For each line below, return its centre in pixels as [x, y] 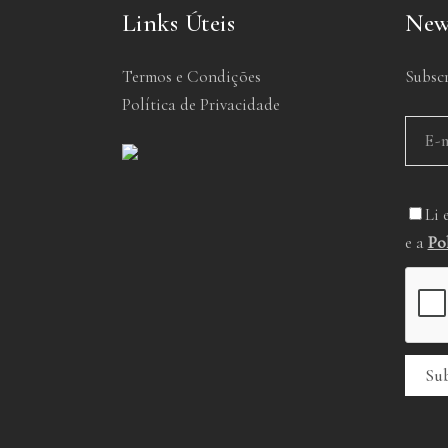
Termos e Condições [191, 77]
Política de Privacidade [201, 105]
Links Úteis [178, 23]
